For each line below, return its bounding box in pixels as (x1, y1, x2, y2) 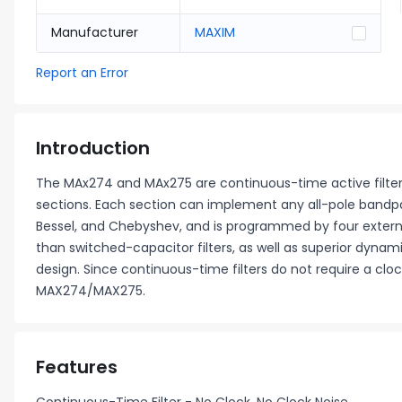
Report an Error (36, 64, 128, 82)
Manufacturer (51, 23, 138, 41)
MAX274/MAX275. (36, 282, 145, 300)
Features (36, 354, 118, 380)
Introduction (36, 135, 150, 161)
